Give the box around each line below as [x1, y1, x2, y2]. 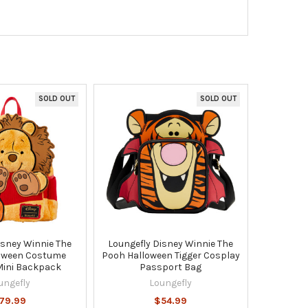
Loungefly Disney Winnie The [108, 237, 234, 250]
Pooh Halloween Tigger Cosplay [101, 249, 240, 261]
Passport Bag [140, 261, 202, 273]
